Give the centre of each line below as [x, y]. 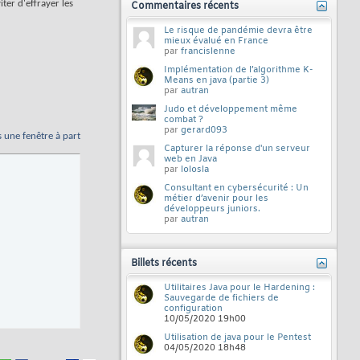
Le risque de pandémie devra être [238, 31]
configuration [193, 309]
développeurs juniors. [212, 209]
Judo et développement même [231, 109]
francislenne [208, 51]
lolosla [195, 170]
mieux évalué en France [216, 41]
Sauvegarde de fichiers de [221, 298]
